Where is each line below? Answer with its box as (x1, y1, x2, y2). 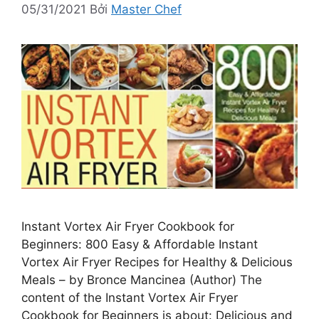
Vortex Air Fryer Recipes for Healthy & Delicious (21, 255, 293, 270)
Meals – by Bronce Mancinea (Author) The (21, 273, 262, 288)
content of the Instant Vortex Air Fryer (21, 291, 238, 305)
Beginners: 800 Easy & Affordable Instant (21, 237, 258, 252)
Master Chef (111, 1, 182, 16)
